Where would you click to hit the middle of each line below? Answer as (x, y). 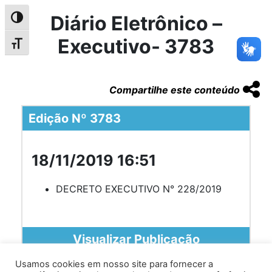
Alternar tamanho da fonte (65, 46)
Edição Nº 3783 (75, 118)
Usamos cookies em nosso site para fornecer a (114, 264)
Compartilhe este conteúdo (175, 90)
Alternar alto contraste (56, 20)
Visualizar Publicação (136, 239)
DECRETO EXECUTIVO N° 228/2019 (139, 189)
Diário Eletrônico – (136, 23)
